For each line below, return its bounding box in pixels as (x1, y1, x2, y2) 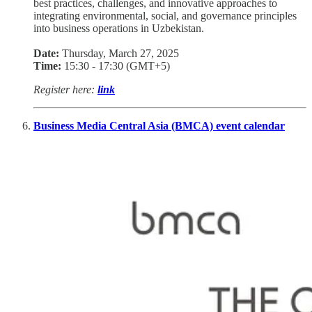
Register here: (33, 83, 97, 95)
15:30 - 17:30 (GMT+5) (61, 59, 170, 72)
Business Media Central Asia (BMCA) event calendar (33, 119, 285, 132)
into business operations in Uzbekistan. (33, 22, 204, 34)
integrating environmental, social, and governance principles (33, 9, 297, 22)
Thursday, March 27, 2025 (59, 47, 179, 59)
